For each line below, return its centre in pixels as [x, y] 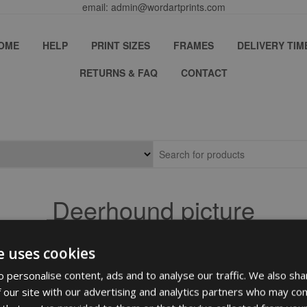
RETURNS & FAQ [119, 73]
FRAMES [194, 45]
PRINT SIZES [121, 45]
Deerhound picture [153, 209]
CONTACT [204, 73]
